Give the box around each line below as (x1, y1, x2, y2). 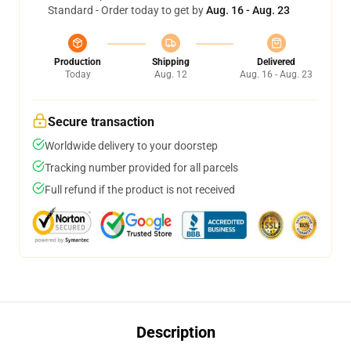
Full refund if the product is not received (45, 183, 235, 196)
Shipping (151, 56, 190, 67)
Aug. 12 (154, 69, 187, 80)
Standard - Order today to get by (48, 4, 206, 16)
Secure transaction (48, 114, 154, 129)
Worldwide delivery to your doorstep (45, 139, 218, 152)
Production (54, 56, 101, 67)
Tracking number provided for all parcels (45, 161, 238, 174)
